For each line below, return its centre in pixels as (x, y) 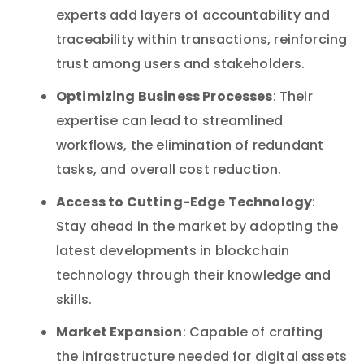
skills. (74, 301)
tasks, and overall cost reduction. (169, 171)
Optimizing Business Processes (165, 97)
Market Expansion (119, 333)
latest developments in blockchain (173, 252)
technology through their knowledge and (194, 276)
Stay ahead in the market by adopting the (197, 227)
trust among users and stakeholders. (181, 65)
